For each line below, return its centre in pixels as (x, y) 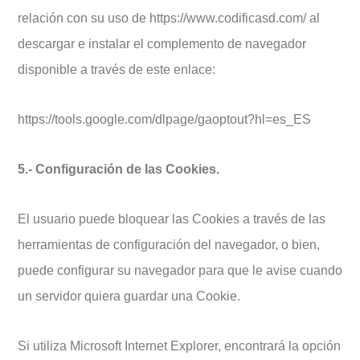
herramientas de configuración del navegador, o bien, (169, 245)
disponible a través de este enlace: (117, 70)
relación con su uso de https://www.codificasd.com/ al (169, 18)
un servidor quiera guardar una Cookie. (129, 296)
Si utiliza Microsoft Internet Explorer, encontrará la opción (179, 346)
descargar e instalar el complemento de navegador (162, 44)
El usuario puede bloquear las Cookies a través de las (172, 219)
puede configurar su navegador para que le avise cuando (180, 270)
